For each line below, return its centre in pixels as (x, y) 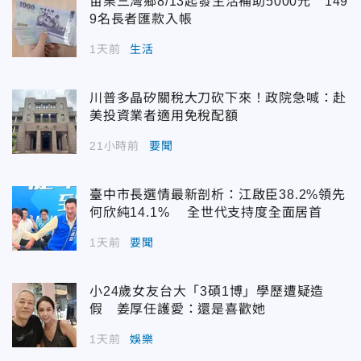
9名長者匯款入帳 (141, 19)
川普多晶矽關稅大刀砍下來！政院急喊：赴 (218, 98)
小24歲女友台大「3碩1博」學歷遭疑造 (207, 291)
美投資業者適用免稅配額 (164, 115)
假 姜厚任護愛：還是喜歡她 (178, 309)
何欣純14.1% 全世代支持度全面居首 (206, 212)
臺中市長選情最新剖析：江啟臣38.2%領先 (218, 194)
